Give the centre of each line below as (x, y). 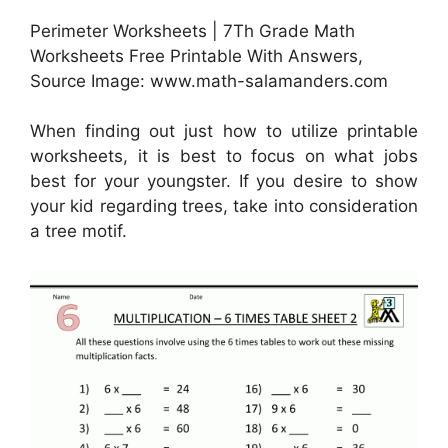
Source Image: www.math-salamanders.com (209, 80)
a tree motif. (78, 231)
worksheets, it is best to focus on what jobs (224, 156)
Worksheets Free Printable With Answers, (196, 55)
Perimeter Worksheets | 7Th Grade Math (192, 30)
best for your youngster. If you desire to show (224, 181)
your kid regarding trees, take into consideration (224, 206)
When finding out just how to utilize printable (224, 131)
